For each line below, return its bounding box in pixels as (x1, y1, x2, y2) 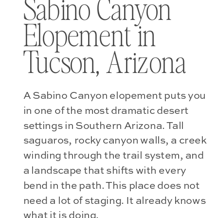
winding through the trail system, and (23, 150, 204, 161)
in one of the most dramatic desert (23, 105, 189, 116)
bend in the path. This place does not (23, 180, 200, 191)
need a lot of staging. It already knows (23, 195, 206, 206)
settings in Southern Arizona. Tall (23, 120, 184, 131)
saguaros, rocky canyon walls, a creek (23, 135, 207, 146)
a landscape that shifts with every (23, 165, 186, 176)
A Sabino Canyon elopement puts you (23, 91, 206, 101)
